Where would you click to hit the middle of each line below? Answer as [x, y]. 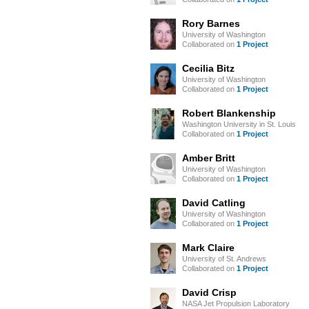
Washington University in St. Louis [239, 124]
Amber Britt [209, 158]
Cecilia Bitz [208, 68]
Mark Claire [208, 248]
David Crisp [209, 292]
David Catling [214, 203]
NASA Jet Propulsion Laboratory [236, 303]
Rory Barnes [211, 23]
